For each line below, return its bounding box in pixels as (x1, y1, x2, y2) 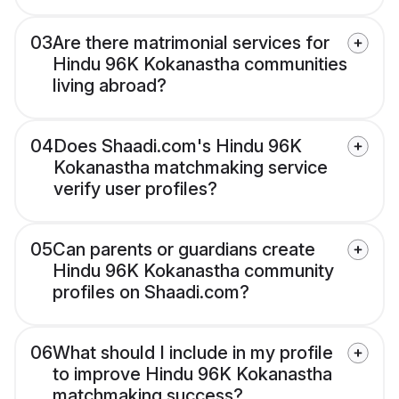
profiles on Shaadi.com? (53, 281, 249, 304)
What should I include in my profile (53, 342, 333, 364)
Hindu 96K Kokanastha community (53, 260, 334, 282)
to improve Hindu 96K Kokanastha (53, 363, 332, 386)
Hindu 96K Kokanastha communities (53, 53, 347, 76)
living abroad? (53, 75, 167, 97)
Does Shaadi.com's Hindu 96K (53, 135, 302, 158)
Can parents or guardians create (53, 239, 315, 261)
